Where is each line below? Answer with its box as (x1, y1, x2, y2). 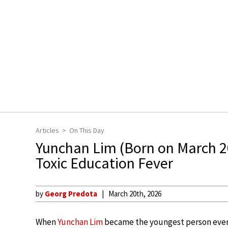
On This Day (69, 126, 104, 135)
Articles (36, 126, 59, 135)
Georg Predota (45, 189, 97, 198)
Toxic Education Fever (36, 153, 173, 173)
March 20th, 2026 (108, 189, 161, 198)
